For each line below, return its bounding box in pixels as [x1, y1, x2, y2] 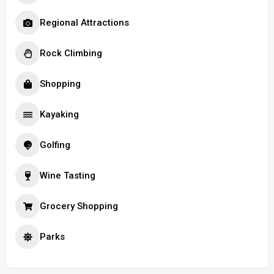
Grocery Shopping [40, 200, 118, 212]
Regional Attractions [40, 17, 129, 28]
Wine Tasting [40, 169, 95, 181]
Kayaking [40, 108, 79, 120]
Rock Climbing [40, 47, 102, 59]
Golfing [40, 139, 70, 150]
